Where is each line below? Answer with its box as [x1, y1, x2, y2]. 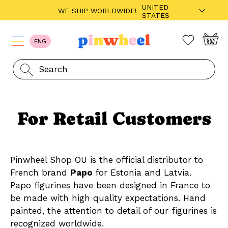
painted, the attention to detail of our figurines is [10, 206, 217, 216]
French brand [10, 167, 70, 178]
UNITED [141, 3, 168, 11]
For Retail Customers [17, 108, 211, 129]
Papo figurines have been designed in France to [10, 180, 210, 190]
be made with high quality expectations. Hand [10, 193, 206, 203]
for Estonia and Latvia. [95, 167, 191, 178]
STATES [141, 11, 169, 19]
